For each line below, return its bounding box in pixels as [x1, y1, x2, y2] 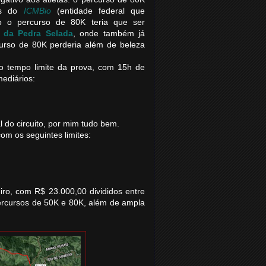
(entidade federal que [50, 6, 145, 15]
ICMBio [23, 6, 51, 15]
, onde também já [72, 28, 145, 38]
